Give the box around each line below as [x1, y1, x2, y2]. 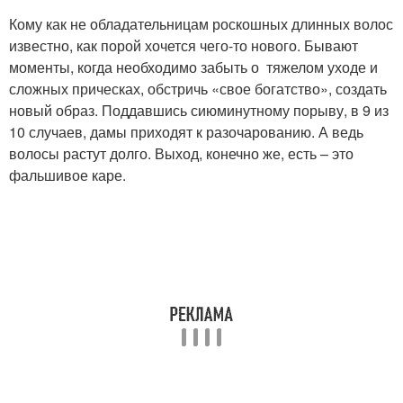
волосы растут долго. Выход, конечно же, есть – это [9, 143, 354, 165]
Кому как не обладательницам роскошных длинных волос [9, 13, 393, 35]
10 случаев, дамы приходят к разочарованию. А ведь [9, 121, 363, 143]
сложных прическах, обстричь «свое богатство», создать [9, 78, 387, 100]
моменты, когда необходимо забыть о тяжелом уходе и [9, 57, 378, 78]
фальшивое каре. [9, 165, 126, 186]
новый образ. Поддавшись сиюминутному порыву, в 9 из [9, 100, 389, 121]
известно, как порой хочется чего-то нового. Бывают [9, 35, 358, 57]
